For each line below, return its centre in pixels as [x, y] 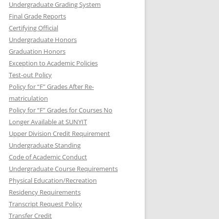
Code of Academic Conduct [48, 157]
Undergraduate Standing [45, 145]
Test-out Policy [30, 75]
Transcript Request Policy [45, 204]
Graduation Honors [37, 51]
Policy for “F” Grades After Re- [51, 87]
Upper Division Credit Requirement [59, 133]
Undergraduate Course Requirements [63, 169]
